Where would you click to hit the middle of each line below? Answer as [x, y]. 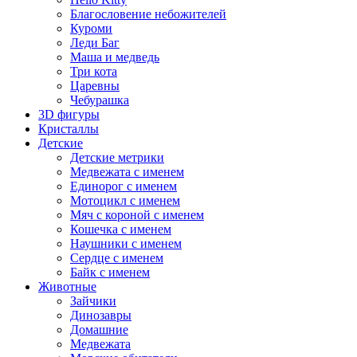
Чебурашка [100, 100]
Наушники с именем [126, 243]
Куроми [91, 28]
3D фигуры [69, 114]
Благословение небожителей [148, 14]
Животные [67, 286]
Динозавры [101, 315]
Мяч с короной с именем [137, 214]
